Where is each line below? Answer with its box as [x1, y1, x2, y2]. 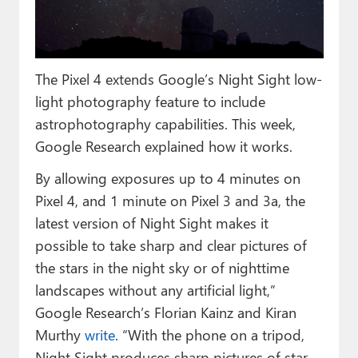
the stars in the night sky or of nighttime [34, 257, 289, 277]
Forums [19, 69, 69, 89]
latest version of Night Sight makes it [34, 212, 268, 233]
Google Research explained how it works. [34, 135, 292, 156]
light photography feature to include [34, 90, 265, 111]
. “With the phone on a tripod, [114, 324, 304, 344]
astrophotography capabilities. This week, [34, 113, 296, 133]
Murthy [34, 324, 85, 344]
